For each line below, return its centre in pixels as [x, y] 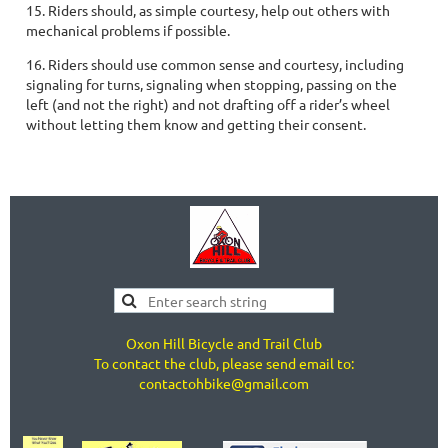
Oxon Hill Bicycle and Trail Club [224, 342]
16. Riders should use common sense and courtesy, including [215, 64]
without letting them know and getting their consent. [196, 124]
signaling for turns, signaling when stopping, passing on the [211, 84]
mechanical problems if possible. [128, 30]
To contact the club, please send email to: [224, 362]
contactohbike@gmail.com [224, 382]
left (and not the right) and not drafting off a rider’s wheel [208, 104]
